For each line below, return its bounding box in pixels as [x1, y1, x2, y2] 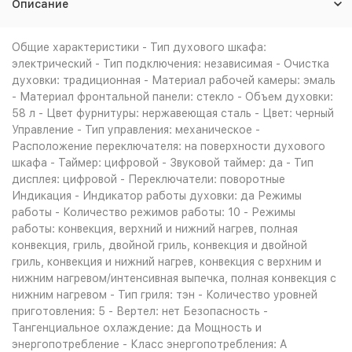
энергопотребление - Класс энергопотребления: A [12, 338, 287, 350]
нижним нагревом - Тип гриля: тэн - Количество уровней [12, 288, 317, 301]
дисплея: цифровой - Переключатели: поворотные [12, 173, 285, 185]
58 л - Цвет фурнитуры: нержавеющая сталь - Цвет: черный [12, 107, 334, 119]
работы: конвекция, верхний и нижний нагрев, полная [12, 222, 298, 235]
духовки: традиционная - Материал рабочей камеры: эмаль [12, 74, 335, 86]
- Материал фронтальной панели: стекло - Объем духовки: [12, 90, 333, 103]
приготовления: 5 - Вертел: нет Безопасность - [12, 305, 268, 317]
